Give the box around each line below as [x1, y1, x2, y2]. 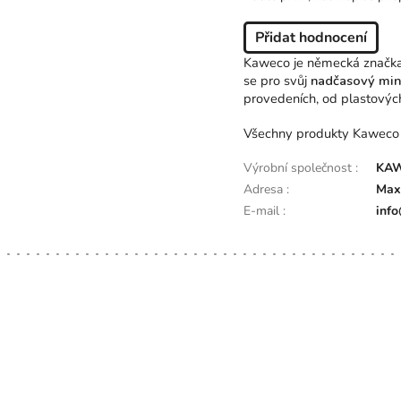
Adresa [243, 180, 286, 198]
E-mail [243, 201, 283, 219]
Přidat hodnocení [255, 27, 367, 47]
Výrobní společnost [243, 158, 355, 176]
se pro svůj [243, 71, 307, 90]
